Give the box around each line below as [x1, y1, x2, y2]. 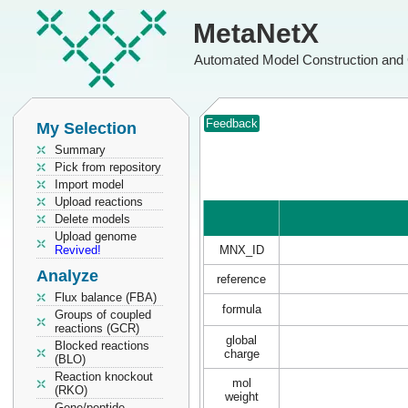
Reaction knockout [55, 370, 153, 383]
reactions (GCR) [55, 321, 139, 335]
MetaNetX [193, 18, 319, 48]
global [226, 333, 257, 347]
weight [224, 390, 259, 403]
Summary [55, 143, 106, 157]
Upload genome [55, 229, 137, 243]
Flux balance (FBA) [55, 291, 157, 304]
